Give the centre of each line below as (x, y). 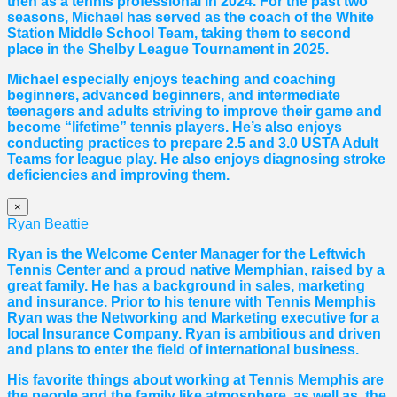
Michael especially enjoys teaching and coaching (171, 80)
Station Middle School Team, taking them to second (179, 34)
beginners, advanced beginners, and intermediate (174, 96)
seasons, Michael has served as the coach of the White (191, 18)
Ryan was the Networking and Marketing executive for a (193, 318)
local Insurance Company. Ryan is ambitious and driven (194, 334)
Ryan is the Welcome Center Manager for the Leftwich (187, 254)
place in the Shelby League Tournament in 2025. (168, 50)
